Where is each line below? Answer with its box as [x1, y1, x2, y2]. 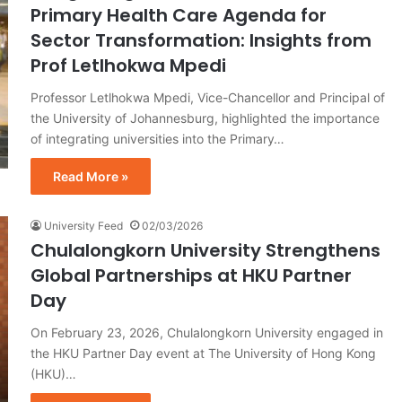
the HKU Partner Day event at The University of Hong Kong [31, 345, 376, 361]
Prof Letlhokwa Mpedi [31, 52, 226, 78]
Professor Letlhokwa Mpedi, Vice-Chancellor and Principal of [31, 89, 385, 105]
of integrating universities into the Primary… [31, 130, 284, 146]
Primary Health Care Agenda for [31, 2, 327, 28]
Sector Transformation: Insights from [31, 27, 371, 53]
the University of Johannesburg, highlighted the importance [31, 109, 380, 126]
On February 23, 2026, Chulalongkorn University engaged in [31, 324, 383, 340]
